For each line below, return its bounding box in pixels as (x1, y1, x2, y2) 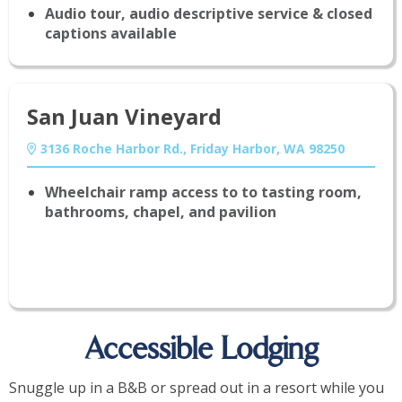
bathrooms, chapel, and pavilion (45, 202, 276, 223)
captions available (45, 23, 177, 44)
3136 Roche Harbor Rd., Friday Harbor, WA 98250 (37, 140, 345, 158)
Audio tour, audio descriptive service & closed (45, 4, 372, 24)
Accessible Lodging (83, 336, 319, 368)
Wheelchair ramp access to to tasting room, (45, 182, 362, 203)
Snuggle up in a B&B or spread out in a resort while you (9, 378, 384, 398)
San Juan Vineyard (27, 101, 222, 132)
